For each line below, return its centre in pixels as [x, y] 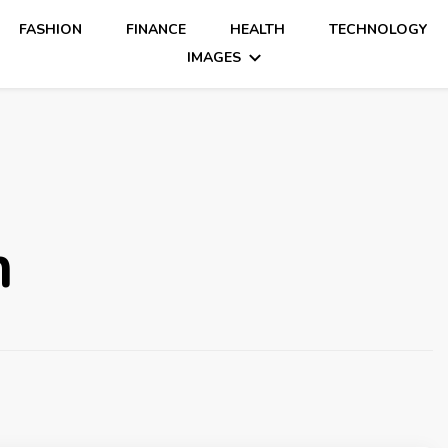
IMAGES [213, 57]
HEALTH [258, 29]
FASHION [51, 29]
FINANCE [156, 29]
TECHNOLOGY [378, 29]
